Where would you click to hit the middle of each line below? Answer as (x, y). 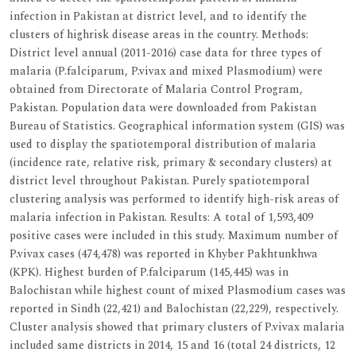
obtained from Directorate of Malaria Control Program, (156, 89)
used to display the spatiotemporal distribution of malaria (163, 144)
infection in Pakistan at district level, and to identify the (158, 16)
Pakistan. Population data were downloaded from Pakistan (163, 107)
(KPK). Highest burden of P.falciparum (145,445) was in (149, 272)
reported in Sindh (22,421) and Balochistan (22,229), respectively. (174, 308)
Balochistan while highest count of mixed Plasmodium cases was (178, 290)
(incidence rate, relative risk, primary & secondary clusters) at (171, 162)
